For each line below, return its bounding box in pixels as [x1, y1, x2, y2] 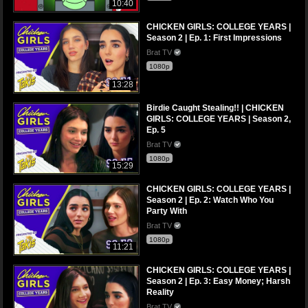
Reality [146, 287, 174, 298]
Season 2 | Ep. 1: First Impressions [146, 33, 282, 43]
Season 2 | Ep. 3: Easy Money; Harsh [146, 276, 290, 287]
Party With [146, 206, 187, 217]
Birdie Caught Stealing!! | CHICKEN [146, 103, 284, 113]
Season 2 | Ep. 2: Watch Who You [146, 195, 274, 206]
